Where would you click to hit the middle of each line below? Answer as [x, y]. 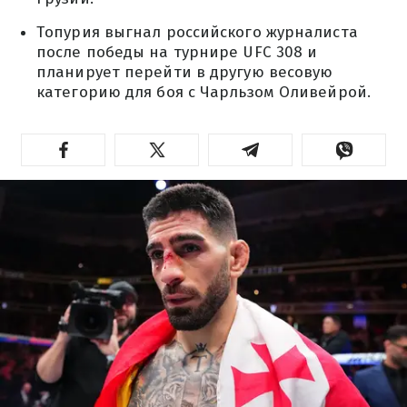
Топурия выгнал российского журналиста [197, 32]
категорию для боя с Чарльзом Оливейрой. [203, 92]
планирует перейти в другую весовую [185, 72]
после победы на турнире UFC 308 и [177, 52]
